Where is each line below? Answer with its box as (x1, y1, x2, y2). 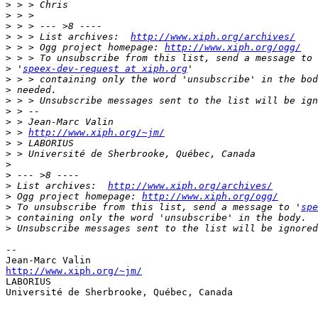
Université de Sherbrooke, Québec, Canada (6, 287, 233, 298)
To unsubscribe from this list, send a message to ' (11, 202, 301, 213)
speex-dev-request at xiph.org (23, 63, 187, 75)
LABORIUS (6, 276, 51, 287)
